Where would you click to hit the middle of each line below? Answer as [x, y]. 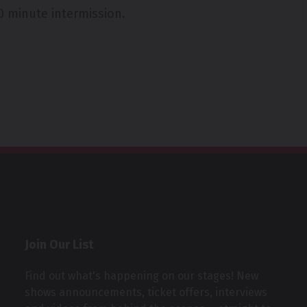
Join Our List [59, 245]
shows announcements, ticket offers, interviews [146, 293]
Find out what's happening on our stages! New [141, 276]
